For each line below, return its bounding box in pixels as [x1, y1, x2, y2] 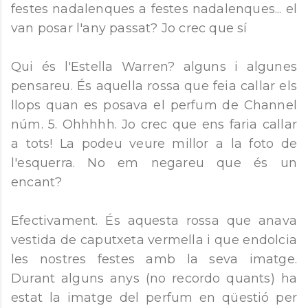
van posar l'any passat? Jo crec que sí [11, 21, 247, 36]
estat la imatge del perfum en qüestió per [11, 290, 297, 305]
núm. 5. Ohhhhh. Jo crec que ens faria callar [11, 117, 297, 132]
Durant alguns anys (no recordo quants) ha [11, 271, 297, 286]
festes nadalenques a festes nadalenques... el [11, 1, 297, 16]
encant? [11, 175, 63, 190]
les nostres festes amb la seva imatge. [11, 252, 297, 267]
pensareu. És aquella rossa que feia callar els [11, 78, 297, 93]
